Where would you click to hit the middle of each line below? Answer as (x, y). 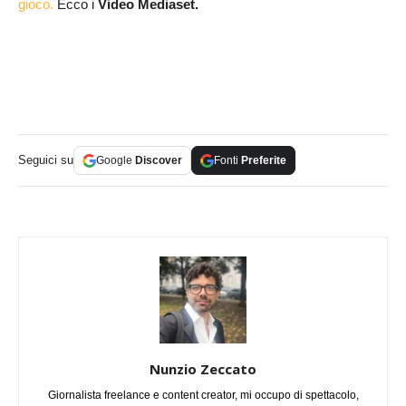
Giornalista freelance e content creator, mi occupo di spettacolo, (203, 396)
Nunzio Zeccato (203, 369)
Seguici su (46, 160)
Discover (159, 161)
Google (116, 161)
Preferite (264, 161)
